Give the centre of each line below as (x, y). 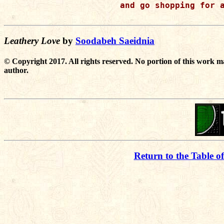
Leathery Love (32, 40)
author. (16, 70)
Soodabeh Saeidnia (115, 40)
